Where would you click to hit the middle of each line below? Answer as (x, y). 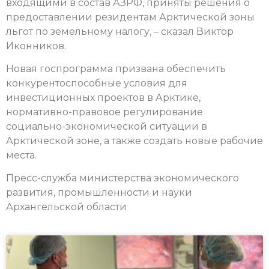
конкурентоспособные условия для (97, 83)
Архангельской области (66, 207)
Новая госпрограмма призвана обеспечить (116, 68)
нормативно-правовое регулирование (104, 112)
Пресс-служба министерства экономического (122, 178)
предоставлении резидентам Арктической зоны (130, 17)
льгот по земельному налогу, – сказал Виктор (120, 31)
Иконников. (36, 46)
